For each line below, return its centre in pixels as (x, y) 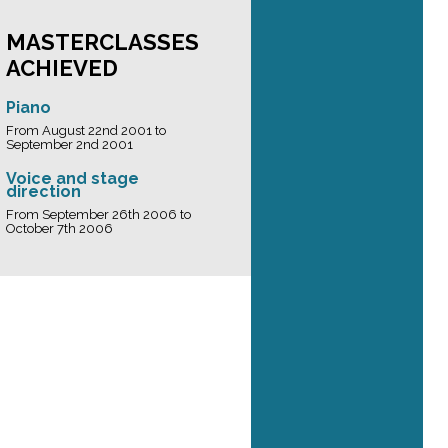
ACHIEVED (62, 68)
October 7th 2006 (59, 228)
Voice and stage (72, 178)
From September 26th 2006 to (98, 214)
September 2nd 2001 (69, 144)
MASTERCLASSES (102, 42)
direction (43, 191)
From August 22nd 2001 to (86, 130)
